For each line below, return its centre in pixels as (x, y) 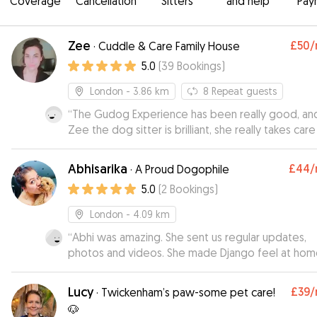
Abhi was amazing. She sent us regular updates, (189, 237)
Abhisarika (98, 169)
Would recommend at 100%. (138, 268)
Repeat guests (244, 91)
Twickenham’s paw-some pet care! (188, 292)
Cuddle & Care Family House (169, 46)
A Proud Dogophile (182, 169)
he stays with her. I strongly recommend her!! (179, 161)
